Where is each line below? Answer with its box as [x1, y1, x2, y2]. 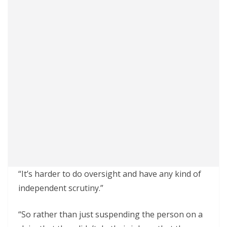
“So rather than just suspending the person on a [18, 209, 203, 220]
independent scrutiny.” [18, 182, 103, 194]
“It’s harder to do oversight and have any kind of [18, 168, 201, 179]
